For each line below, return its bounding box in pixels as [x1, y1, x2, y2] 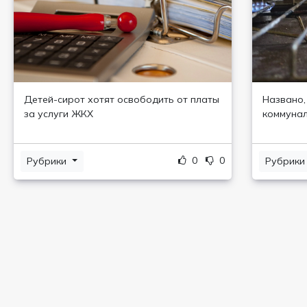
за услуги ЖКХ [24, 108, 93, 120]
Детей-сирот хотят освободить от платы [24, 93, 219, 106]
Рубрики [27, 155, 69, 167]
